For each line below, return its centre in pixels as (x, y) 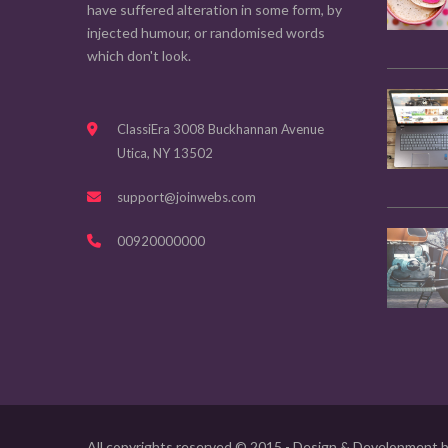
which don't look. (139, 56)
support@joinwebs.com (186, 197)
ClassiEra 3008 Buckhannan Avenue (220, 129)
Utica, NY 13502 (165, 153)
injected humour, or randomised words (206, 33)
